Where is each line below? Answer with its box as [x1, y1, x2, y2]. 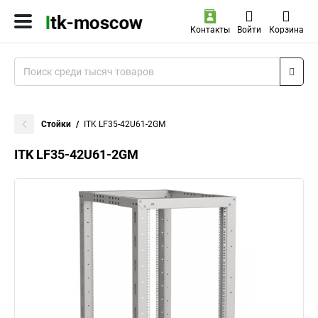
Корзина [268, 25, 304, 35]
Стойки [41, 119, 71, 129]
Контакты [190, 25, 230, 35]
